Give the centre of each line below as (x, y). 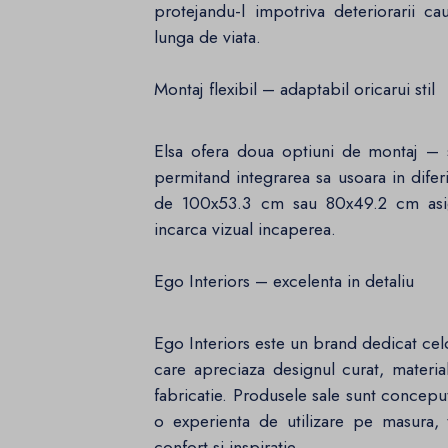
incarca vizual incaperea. (245, 229)
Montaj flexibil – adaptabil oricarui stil (295, 89)
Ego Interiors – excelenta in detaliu (284, 281)
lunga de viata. (208, 37)
